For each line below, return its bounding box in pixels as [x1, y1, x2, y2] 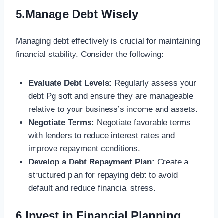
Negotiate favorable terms [94, 117, 191, 127]
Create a [154, 157, 188, 166]
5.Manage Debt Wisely [16, 7, 138, 20]
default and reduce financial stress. [28, 183, 156, 193]
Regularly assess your [111, 78, 196, 88]
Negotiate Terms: [28, 117, 94, 127]
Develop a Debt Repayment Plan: [28, 157, 155, 166]
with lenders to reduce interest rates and [28, 130, 175, 140]
